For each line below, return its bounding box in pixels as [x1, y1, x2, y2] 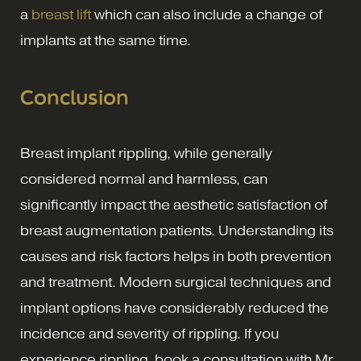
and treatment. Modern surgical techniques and [20, 274, 331, 290]
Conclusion [20, 83, 129, 110]
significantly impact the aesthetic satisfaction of [20, 197, 327, 213]
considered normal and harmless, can [20, 171, 268, 187]
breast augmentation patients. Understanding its [20, 222, 334, 239]
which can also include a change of [91, 6, 322, 23]
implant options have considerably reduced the [20, 300, 329, 316]
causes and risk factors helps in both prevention [20, 248, 331, 264]
